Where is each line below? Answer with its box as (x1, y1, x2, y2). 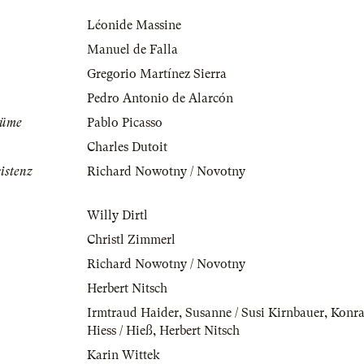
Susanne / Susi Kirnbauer (185, 305, 324, 321)
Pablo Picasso (87, 115, 162, 131)
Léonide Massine (87, 18, 181, 33)
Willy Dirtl (87, 208, 148, 223)
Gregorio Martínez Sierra (87, 67, 227, 82)
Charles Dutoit (87, 140, 167, 155)
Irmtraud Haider (87, 305, 179, 321)
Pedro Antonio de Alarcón (87, 91, 233, 106)
